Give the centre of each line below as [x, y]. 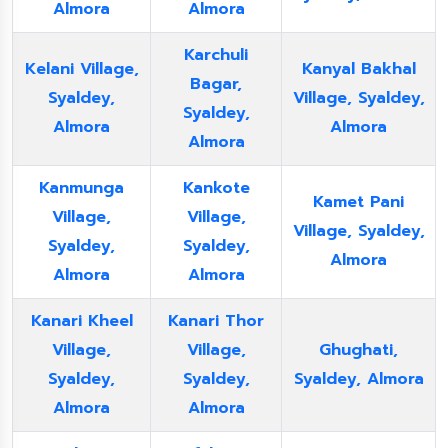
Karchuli [216, 55]
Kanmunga [81, 188]
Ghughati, [358, 350]
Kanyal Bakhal [358, 69]
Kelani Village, [81, 69]
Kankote [216, 188]
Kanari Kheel [81, 321]
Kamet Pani [358, 202]
